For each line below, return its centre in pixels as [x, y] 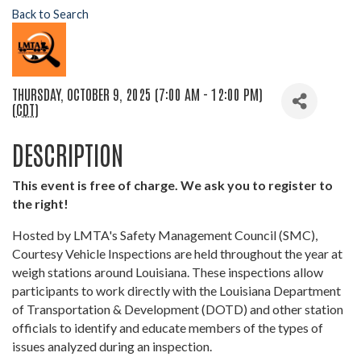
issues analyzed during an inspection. [112, 346]
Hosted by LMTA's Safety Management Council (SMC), [165, 235]
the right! [40, 204]
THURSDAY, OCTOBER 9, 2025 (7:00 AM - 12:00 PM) [137, 93]
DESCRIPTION [68, 154]
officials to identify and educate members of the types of [168, 328]
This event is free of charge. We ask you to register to [172, 185]
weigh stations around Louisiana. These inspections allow [168, 272]
